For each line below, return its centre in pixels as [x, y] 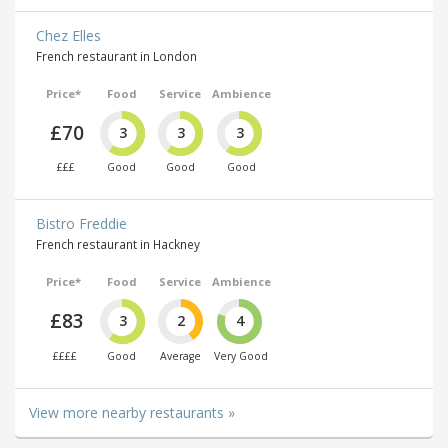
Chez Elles [68, 35]
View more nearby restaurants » [132, 412]
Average [180, 355]
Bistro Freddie [81, 224]
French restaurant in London [116, 55]
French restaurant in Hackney [118, 244]
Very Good [241, 355]
